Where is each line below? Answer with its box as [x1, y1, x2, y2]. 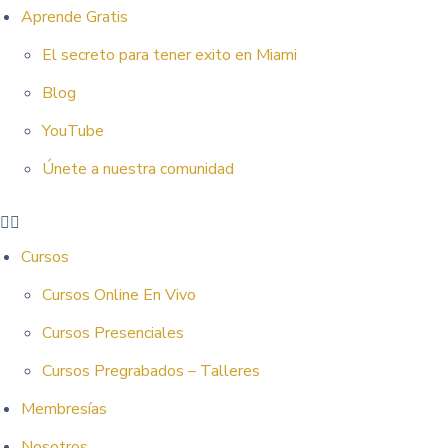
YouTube [41, 120, 104, 142]
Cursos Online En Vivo [41, 284, 196, 306]
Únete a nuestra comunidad [41, 158, 234, 180]
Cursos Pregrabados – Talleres [41, 360, 260, 382]
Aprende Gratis [20, 6, 128, 28]
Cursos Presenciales [41, 322, 184, 344]
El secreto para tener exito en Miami [41, 44, 297, 66]
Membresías [20, 398, 107, 420]
